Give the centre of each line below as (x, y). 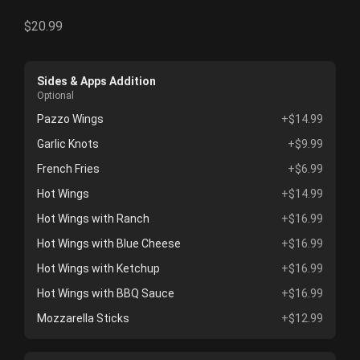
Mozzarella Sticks (83, 319)
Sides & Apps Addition (96, 82)
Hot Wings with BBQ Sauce (106, 294)
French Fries (68, 169)
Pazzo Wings (70, 119)
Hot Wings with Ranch (93, 219)
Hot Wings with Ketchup (98, 269)
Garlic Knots (68, 144)
